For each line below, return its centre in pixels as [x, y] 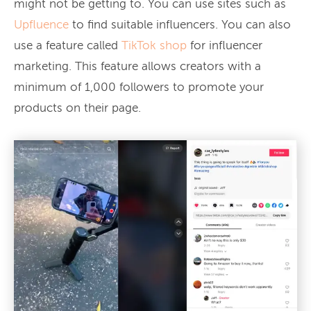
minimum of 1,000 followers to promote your [139, 87]
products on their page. [77, 108]
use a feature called [68, 46]
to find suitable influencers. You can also [180, 25]
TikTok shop [154, 46]
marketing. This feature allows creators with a [137, 67]
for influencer [225, 46]
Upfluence [41, 25]
